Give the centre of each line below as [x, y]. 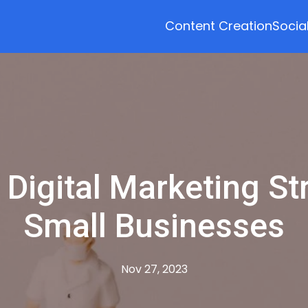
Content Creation [218, 25]
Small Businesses [154, 226]
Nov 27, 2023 [154, 269]
